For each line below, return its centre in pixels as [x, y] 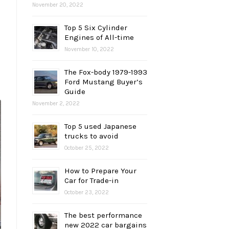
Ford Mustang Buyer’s [104, 82]
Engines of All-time [99, 38]
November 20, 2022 [58, 5]
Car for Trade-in [91, 181]
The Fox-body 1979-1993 [106, 72]
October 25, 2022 [87, 148]
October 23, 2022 [87, 193]
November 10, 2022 [89, 50]
